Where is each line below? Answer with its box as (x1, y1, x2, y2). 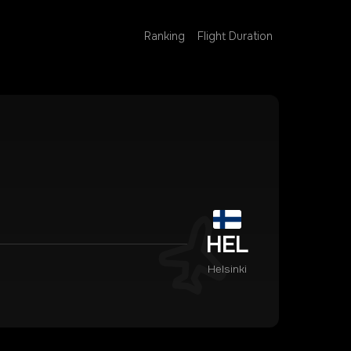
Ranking (144, 29, 185, 43)
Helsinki (207, 262, 247, 276)
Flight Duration (197, 29, 273, 43)
